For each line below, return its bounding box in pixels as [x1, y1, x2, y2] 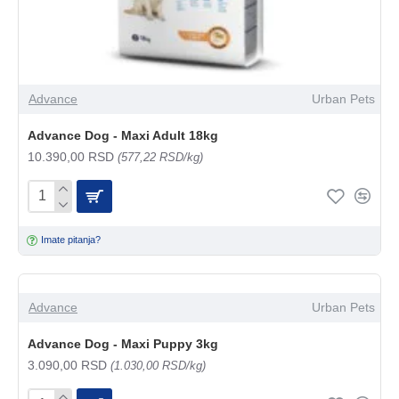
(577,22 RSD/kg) [118, 150, 203, 164]
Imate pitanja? [41, 234, 102, 246]
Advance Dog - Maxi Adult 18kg [28, 127, 218, 142]
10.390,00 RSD [28, 149, 118, 164]
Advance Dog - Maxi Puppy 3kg [28, 336, 218, 351]
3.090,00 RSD [28, 357, 110, 372]
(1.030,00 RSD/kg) [110, 358, 206, 372]
